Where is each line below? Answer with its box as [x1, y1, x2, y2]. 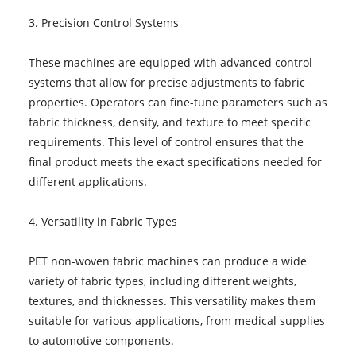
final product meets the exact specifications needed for [28, 153, 322, 169]
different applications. [28, 173, 147, 189]
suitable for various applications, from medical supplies [28, 312, 325, 328]
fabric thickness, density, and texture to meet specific [28, 114, 311, 130]
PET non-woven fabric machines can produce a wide [28, 253, 307, 269]
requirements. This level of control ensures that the [28, 133, 304, 149]
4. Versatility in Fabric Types [28, 213, 177, 229]
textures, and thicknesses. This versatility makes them [28, 292, 315, 308]
